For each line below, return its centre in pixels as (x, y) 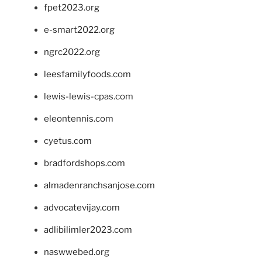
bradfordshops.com (85, 163)
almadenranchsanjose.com (99, 185)
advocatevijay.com (82, 207)
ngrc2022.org (72, 52)
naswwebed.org (77, 252)
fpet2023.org (72, 7)
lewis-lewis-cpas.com (89, 96)
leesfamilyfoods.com (87, 74)
